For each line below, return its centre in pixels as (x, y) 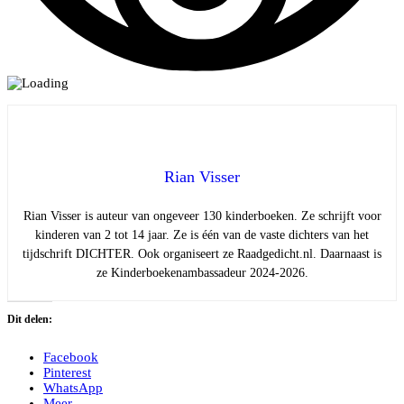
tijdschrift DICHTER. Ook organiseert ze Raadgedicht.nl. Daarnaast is (202, 254)
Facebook (71, 358)
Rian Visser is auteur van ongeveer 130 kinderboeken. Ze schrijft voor (202, 216)
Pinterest (67, 373)
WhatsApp (73, 388)
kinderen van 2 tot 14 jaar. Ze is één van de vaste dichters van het (202, 235)
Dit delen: (30, 320)
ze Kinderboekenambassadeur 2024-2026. (202, 273)
